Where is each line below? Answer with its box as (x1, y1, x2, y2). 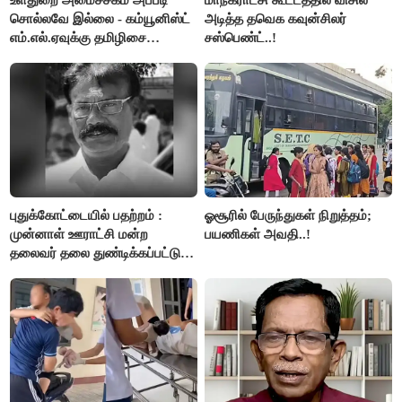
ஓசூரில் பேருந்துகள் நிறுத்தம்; (205, 207, 372, 223)
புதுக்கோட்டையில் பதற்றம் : (10, 207, 163, 223)
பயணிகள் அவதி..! (205, 226, 311, 241)
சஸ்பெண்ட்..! (205, 30, 277, 45)
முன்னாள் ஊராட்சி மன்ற (10, 226, 149, 241)
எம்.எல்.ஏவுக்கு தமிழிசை (10, 30, 147, 45)
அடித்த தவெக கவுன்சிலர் (205, 11, 347, 26)
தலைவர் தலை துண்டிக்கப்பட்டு (10, 245, 181, 260)
